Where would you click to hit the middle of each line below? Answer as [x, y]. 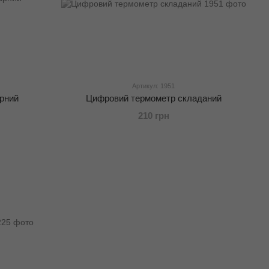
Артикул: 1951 [154, 86]
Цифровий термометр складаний [153, 98]
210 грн [153, 116]
